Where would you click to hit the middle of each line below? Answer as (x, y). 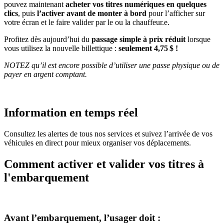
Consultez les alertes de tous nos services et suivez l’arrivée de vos (108, 133)
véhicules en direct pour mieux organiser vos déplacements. (97, 142)
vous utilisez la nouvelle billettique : (60, 48)
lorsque (198, 39)
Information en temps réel (71, 113)
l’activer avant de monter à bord (91, 13)
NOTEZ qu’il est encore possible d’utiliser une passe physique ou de (112, 65)
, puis (26, 13)
